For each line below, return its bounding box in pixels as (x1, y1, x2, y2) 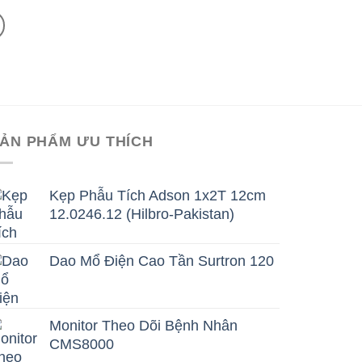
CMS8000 (49, 336, 114, 353)
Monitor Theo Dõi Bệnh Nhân (49, 318, 238, 335)
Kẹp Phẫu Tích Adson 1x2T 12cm (49, 187, 266, 204)
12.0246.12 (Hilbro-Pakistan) (49, 206, 234, 223)
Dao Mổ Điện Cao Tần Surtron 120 (49, 253, 274, 270)
